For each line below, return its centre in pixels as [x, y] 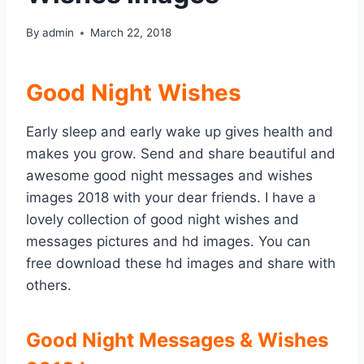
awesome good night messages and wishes [169, 176]
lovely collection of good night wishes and [162, 220]
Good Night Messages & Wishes [177, 340]
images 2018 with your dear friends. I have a [171, 198]
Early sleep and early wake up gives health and [180, 132]
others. [49, 286]
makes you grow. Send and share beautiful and [181, 154]
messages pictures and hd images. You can [168, 242]
